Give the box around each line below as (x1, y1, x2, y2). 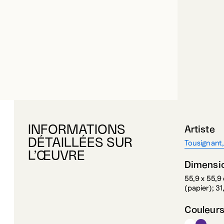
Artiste (184, 125, 215, 135)
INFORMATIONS (28, 123, 125, 137)
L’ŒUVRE (28, 149, 85, 163)
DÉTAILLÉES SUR (28, 136, 132, 150)
